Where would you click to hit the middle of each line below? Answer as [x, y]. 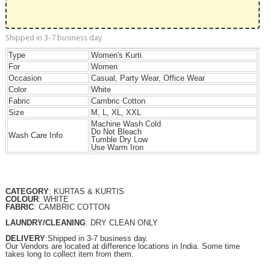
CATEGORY [27, 191]
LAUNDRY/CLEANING [46, 222]
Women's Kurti [117, 55]
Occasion [25, 78]
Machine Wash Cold [126, 124]
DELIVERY [26, 238]
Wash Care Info [36, 135]
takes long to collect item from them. [70, 254]
